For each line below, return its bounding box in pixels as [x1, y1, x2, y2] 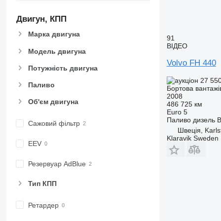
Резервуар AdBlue [28, 160, 86, 168]
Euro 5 [166, 108, 187, 116]
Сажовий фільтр [28, 119, 80, 128]
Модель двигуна [28, 47, 86, 55]
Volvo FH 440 [166, 58, 216, 68]
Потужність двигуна [28, 64, 98, 72]
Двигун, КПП [16, 14, 67, 24]
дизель [192, 115, 215, 124]
